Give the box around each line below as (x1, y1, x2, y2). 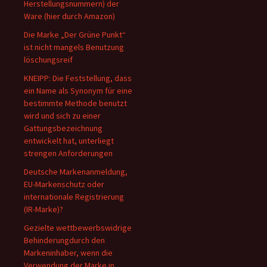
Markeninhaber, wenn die (24, 247, 113, 258)
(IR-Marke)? (24, 204, 63, 215)
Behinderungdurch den (24, 235, 105, 246)
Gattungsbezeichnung (24, 123, 103, 133)
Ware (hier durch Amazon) (24, 11, 115, 21)
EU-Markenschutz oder (24, 179, 104, 190)
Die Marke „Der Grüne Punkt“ (24, 29, 126, 40)
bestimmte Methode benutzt (24, 98, 127, 108)
